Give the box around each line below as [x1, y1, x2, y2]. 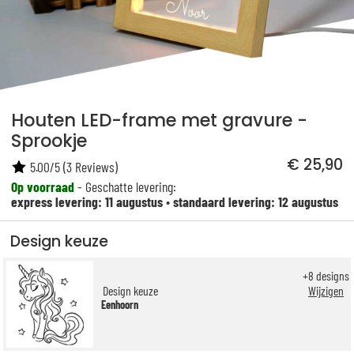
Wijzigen [308, 283, 344, 299]
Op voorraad [11, 177, 75, 195]
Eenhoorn [101, 297, 138, 311]
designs [314, 268, 349, 284]
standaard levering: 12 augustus [173, 192, 339, 210]
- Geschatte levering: [74, 177, 177, 195]
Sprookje [11, 127, 88, 153]
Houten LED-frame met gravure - [11, 107, 308, 133]
